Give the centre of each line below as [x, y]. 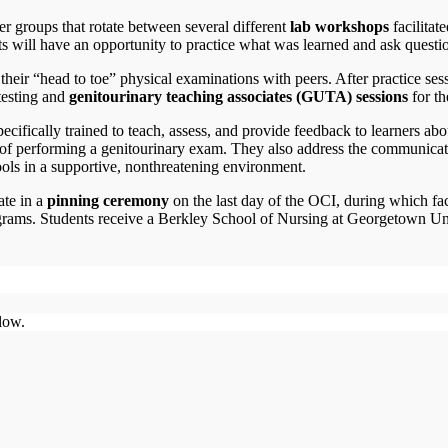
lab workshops [339, 27]
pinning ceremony [108, 201]
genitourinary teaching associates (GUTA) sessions [238, 97]
